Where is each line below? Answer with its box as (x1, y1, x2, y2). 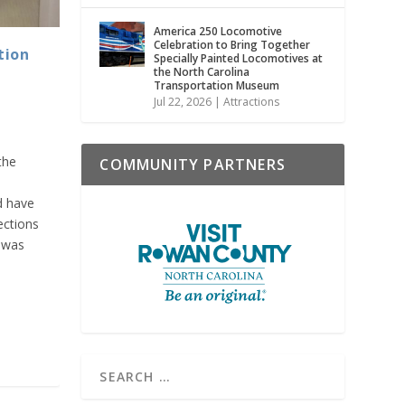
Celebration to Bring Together (154, 36, 311, 52)
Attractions (223, 93, 280, 109)
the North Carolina (154, 63, 250, 80)
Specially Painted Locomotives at (154, 50, 324, 66)
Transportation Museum (154, 77, 280, 93)
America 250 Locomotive (154, 23, 283, 39)
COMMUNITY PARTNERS (99, 154, 286, 174)
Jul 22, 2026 (154, 93, 212, 109)
